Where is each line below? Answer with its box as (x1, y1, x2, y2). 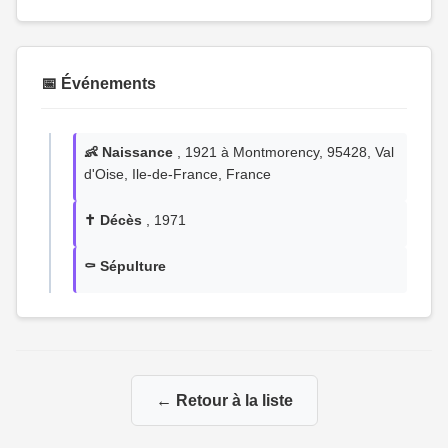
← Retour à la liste (155, 392, 293, 409)
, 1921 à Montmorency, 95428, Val (173, 144, 394, 160)
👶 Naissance (84, 144, 173, 160)
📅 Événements (41, 75, 156, 92)
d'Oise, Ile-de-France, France (84, 166, 271, 182)
